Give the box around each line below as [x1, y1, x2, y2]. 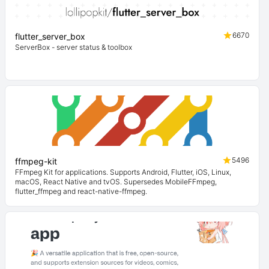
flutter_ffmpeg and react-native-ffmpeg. [15, 187, 147, 196]
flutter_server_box [15, 31, 85, 41]
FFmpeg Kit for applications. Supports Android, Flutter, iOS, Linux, [15, 168, 231, 177]
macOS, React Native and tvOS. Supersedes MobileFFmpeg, [15, 177, 217, 186]
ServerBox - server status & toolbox [15, 43, 132, 52]
